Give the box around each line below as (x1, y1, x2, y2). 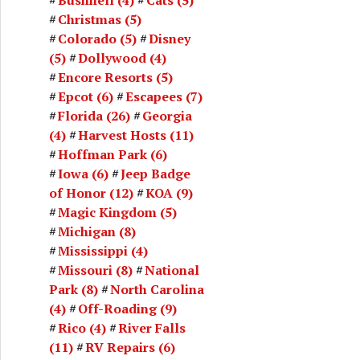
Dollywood (78, 48, 146, 67)
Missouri (58, 260, 112, 279)
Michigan (58, 222, 116, 240)
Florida (58, 106, 103, 125)
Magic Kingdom (58, 202, 157, 221)
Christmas (58, 10, 121, 28)
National (145, 260, 199, 279)
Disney (149, 29, 190, 47)
